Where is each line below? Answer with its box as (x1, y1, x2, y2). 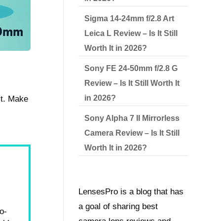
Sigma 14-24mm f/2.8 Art (84, 14, 175, 23)
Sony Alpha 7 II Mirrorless (84, 114, 180, 122)
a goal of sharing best (78, 202, 158, 212)
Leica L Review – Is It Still (84, 29, 178, 37)
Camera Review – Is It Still (84, 129, 180, 137)
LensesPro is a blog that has (78, 187, 184, 197)
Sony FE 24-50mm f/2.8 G (84, 64, 178, 73)
